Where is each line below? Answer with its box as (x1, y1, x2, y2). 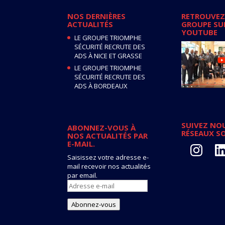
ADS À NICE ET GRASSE (74, 51, 143, 60)
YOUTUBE (181, 27, 218, 37)
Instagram (188, 140, 219, 149)
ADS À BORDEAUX (74, 81, 128, 90)
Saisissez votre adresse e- (67, 152, 149, 162)
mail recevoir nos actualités (67, 161, 151, 171)
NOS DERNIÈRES (67, 11, 126, 21)
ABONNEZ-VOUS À (67, 122, 136, 133)
